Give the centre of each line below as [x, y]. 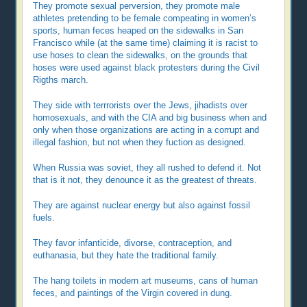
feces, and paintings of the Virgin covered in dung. [133, 293]
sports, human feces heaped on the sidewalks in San [138, 31]
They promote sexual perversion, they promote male [137, 7]
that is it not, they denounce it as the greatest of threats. [145, 181]
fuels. [44, 218]
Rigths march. [61, 81]
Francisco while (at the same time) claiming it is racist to [146, 44]
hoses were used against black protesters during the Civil [147, 68]
